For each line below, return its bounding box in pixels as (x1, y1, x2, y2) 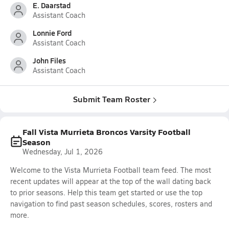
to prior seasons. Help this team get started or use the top (10, 188, 202, 197)
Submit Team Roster (73, 93, 150, 105)
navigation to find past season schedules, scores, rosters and (10, 199, 212, 209)
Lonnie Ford (33, 28, 72, 38)
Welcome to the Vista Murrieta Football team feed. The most (10, 165, 211, 175)
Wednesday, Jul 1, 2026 (22, 147, 103, 156)
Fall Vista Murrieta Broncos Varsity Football (22, 126, 191, 138)
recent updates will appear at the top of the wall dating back (10, 176, 211, 186)
